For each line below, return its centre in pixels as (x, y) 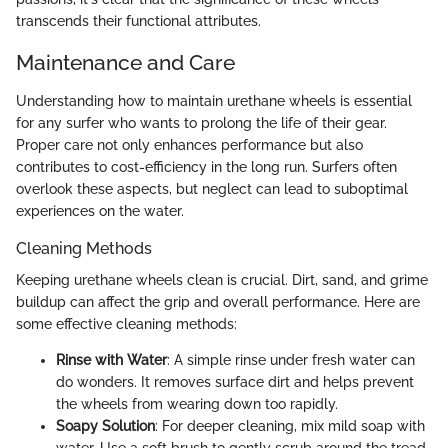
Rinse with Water (111, 359)
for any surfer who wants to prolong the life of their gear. (201, 122)
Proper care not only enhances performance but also (189, 144)
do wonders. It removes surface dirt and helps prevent (235, 381)
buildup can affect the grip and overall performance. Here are (218, 301)
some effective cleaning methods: (126, 323)
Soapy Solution (105, 425)
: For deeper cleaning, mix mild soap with (290, 425)
